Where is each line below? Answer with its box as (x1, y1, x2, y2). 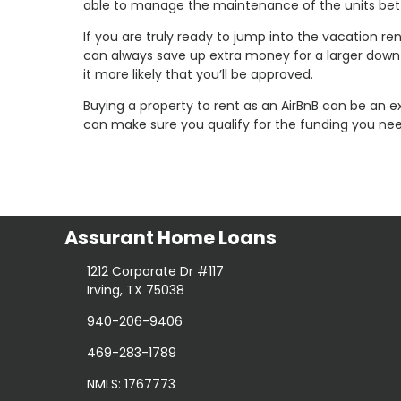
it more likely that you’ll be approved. (83, 65, 313, 84)
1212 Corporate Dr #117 (86, 261, 224, 280)
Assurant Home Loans (64, 225, 277, 252)
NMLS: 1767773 (86, 374, 175, 393)
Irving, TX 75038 (86, 280, 184, 299)
